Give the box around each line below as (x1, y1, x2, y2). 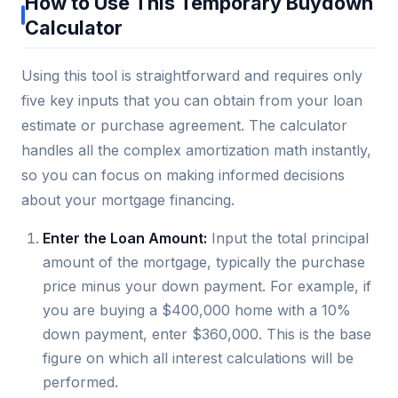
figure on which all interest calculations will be (43, 348, 354, 367)
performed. (43, 372, 118, 391)
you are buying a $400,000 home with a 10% (43, 300, 351, 319)
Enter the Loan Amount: (43, 228, 207, 247)
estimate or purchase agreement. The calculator (21, 115, 347, 134)
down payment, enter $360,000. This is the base (43, 324, 371, 343)
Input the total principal (207, 228, 369, 247)
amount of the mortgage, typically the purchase (43, 252, 365, 271)
